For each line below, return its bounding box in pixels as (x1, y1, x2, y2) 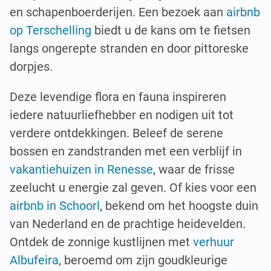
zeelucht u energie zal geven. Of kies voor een (10, 180, 256, 195)
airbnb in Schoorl (10, 198, 100, 213)
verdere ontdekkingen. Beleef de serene (10, 125, 223, 140)
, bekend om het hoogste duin (100, 198, 258, 213)
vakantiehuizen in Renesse (10, 162, 153, 177)
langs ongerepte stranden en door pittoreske (10, 41, 249, 56)
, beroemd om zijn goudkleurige (59, 252, 227, 267)
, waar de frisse (153, 162, 235, 177)
